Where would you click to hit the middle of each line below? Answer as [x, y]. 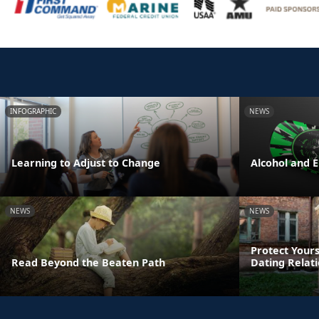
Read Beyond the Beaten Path [88, 262]
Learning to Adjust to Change [86, 162]
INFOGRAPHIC [33, 111]
